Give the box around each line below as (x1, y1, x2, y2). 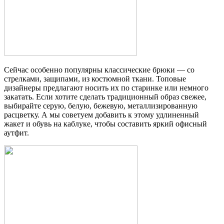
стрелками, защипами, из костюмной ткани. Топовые (4, 74, 186, 83)
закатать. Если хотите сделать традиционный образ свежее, (4, 92, 206, 101)
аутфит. (4, 128, 29, 137)
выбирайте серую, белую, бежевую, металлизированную (4, 101, 197, 110)
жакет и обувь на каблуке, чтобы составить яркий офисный (4, 119, 207, 128)
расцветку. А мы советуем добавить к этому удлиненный (4, 110, 199, 119)
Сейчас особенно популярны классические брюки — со (4, 65, 194, 74)
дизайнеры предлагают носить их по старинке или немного (4, 83, 208, 92)
